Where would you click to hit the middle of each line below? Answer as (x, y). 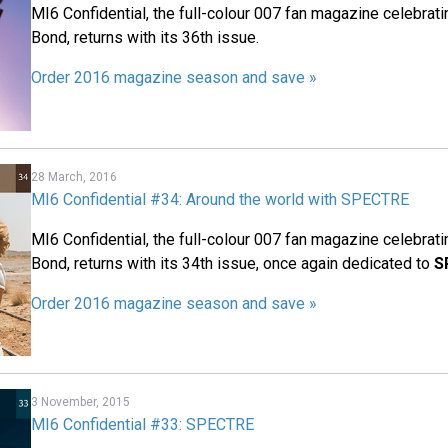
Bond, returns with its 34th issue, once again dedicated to (233, 263)
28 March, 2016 (74, 176)
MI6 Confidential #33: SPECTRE (143, 425)
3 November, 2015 (81, 402)
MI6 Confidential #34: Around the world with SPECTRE (220, 199)
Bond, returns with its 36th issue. (145, 38)
